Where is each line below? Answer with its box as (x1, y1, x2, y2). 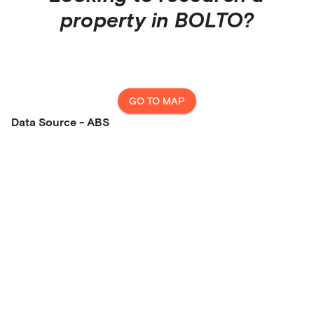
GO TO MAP (129, 95, 185, 107)
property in (60, 7, 175, 32)
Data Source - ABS (11, 115, 109, 128)
